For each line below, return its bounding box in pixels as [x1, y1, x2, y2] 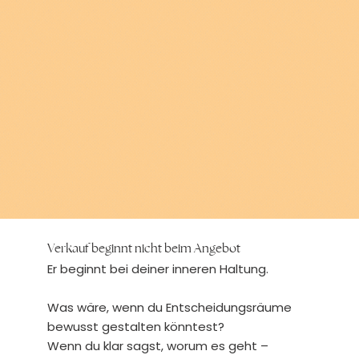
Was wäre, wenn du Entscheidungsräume [46, 298, 292, 316]
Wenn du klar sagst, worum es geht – [46, 337, 268, 354]
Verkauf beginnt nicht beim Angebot [46, 240, 240, 256]
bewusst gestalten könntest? [46, 317, 224, 335]
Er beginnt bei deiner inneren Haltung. [46, 260, 268, 277]
